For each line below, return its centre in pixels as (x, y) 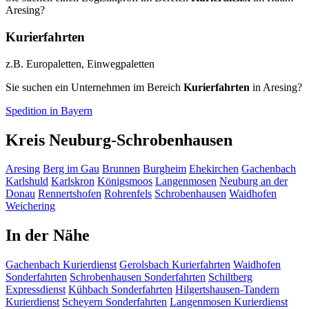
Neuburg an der (253, 181)
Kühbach (90, 290)
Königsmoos (125, 181)
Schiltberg (230, 277)
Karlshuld (27, 181)
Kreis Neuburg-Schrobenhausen (119, 140)
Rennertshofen (70, 194)
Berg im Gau (71, 169)
